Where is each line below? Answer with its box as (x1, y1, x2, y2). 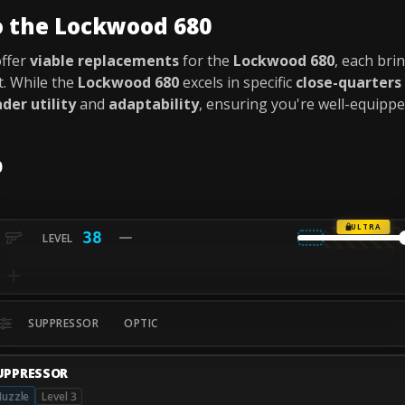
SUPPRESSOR (28, 316, 99, 331)
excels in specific (179, 72, 296, 92)
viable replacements (30, 51, 179, 71)
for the (179, 51, 233, 71)
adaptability (108, 94, 199, 114)
